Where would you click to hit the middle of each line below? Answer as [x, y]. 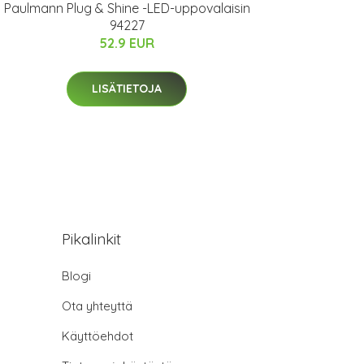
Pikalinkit [91, 239]
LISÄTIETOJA [127, 89]
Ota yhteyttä [97, 306]
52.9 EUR [127, 43]
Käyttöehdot [97, 336]
